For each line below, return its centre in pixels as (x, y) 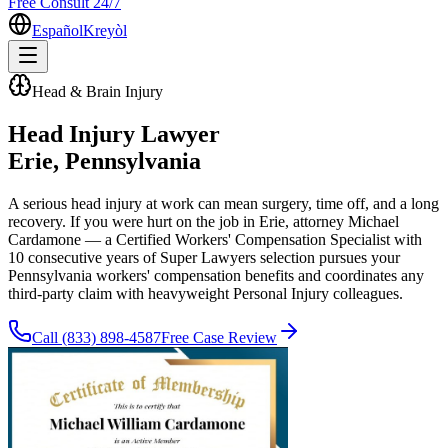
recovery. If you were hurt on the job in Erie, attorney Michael (203, 221)
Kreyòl (105, 30)
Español (57, 30)
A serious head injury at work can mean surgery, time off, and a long (223, 203)
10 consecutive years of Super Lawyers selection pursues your (204, 257)
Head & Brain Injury (97, 91)
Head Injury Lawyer (114, 133)
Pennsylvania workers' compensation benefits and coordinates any (216, 275)
